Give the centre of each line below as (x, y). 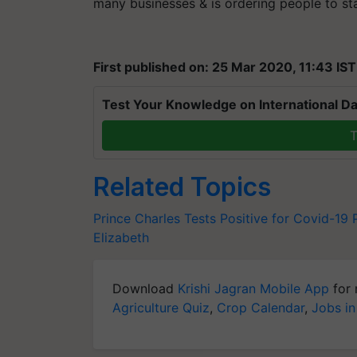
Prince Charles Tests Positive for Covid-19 (221, 218)
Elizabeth (121, 237)
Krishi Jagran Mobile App (253, 288)
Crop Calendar (261, 308)
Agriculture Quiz (161, 308)
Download (145, 288)
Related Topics (182, 187)
